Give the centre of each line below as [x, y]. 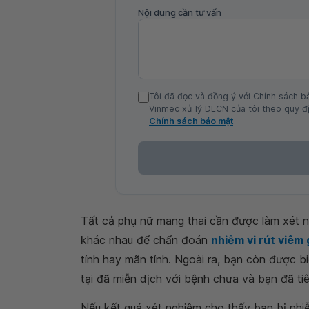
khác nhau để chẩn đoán [146, 240]
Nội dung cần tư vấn [180, 12]
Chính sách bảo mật [191, 121]
